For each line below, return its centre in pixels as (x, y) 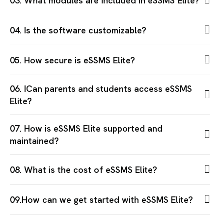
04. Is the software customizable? (78, 30)
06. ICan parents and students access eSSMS (101, 89)
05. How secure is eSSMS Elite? (72, 60)
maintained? (34, 141)
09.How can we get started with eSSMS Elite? (101, 199)
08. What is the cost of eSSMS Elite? (83, 169)
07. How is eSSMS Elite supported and (86, 128)
